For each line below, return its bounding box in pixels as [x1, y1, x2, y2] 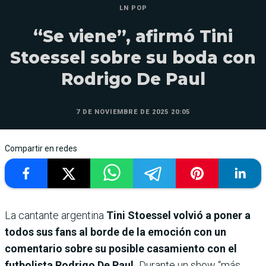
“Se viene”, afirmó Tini [33, 26, 233, 46]
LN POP [119, 4, 147, 12]
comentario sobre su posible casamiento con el [5, 242, 237, 255]
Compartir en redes [5, 144, 77, 153]
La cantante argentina [5, 209, 104, 221]
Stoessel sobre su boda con [10, 47, 256, 68]
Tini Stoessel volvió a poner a [104, 209, 251, 221]
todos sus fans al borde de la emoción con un [5, 226, 226, 238]
